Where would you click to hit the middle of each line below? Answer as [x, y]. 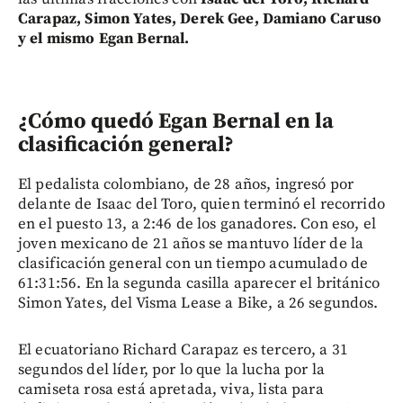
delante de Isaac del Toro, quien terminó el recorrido [201, 204]
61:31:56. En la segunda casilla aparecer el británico [199, 283]
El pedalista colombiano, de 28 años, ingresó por [186, 184]
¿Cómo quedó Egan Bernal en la [176, 121]
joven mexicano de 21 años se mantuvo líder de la [191, 243]
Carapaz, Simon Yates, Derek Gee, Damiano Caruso [200, 18]
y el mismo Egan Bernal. [104, 38]
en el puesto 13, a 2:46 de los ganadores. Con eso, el [197, 224]
